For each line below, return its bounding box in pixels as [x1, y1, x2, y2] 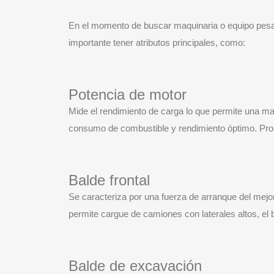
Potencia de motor [68, 86, 187, 103]
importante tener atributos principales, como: [68, 37, 245, 48]
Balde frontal [68, 172, 150, 188]
